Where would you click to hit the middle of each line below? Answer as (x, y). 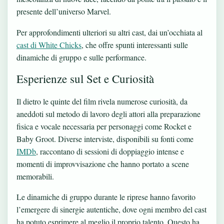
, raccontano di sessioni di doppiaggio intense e (110, 151)
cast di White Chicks (49, 44)
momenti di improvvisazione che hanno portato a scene (103, 163)
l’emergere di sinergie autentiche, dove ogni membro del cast (111, 209)
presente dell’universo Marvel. (64, 11)
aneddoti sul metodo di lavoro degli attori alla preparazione (108, 113)
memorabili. (35, 176)
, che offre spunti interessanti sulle (135, 44)
